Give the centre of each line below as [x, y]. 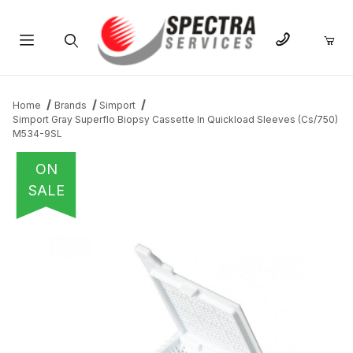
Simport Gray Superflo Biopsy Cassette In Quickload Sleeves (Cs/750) [175, 120]
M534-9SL [37, 134]
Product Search [70, 78]
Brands [70, 106]
